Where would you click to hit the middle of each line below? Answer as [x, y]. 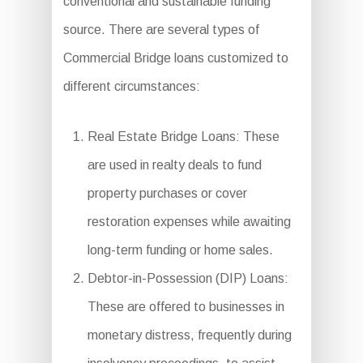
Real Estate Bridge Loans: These [183, 137]
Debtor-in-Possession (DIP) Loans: [188, 278]
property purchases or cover [167, 193]
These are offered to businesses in [186, 307]
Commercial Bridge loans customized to [175, 58]
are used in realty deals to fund [174, 165]
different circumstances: [131, 86]
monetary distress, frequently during [189, 335]
